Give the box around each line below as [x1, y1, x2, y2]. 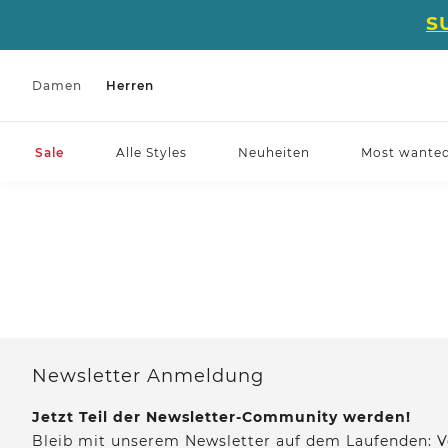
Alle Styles [115, 144, 187, 160]
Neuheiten [238, 144, 310, 160]
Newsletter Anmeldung [32, 365, 264, 387]
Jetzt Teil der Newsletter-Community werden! [32, 408, 411, 426]
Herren [106, 78, 154, 93]
